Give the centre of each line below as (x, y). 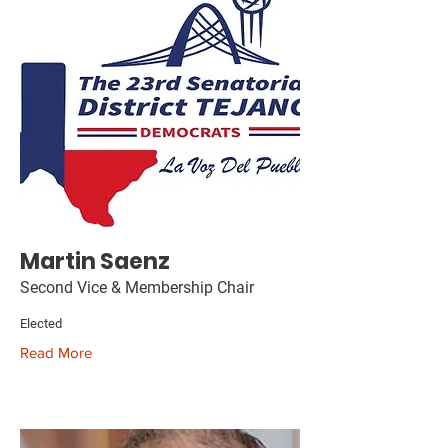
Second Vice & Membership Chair (137, 287)
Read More (56, 352)
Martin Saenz (95, 261)
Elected (41, 323)
